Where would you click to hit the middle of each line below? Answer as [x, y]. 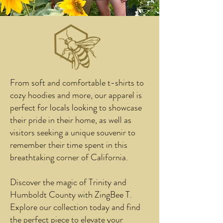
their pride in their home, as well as [71, 120]
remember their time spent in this [69, 145]
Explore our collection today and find [75, 207]
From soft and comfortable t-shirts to [77, 83]
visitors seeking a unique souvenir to [73, 132]
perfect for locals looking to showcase [76, 108]
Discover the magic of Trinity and [68, 182]
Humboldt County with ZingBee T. [71, 195]
